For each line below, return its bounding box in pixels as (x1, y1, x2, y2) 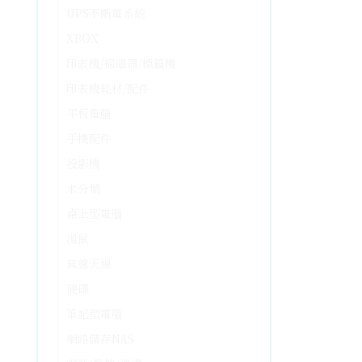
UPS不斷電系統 (66, 5, 145, 22)
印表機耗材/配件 (66, 80, 149, 97)
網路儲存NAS (66, 330, 134, 347)
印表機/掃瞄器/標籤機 (66, 55, 176, 72)
